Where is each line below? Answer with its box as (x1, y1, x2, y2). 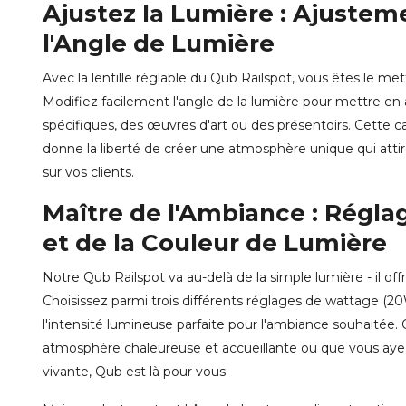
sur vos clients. (43, 163, 134, 180)
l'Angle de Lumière (43, 28, 275, 58)
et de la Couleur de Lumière (43, 227, 387, 257)
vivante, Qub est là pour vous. (43, 362, 228, 380)
